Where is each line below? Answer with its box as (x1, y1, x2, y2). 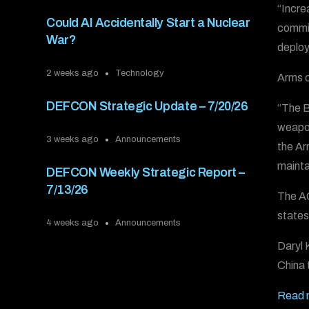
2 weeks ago (46, 68, 99, 79)
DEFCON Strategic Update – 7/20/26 (46, 99, 248, 114)
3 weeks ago (46, 134, 99, 145)
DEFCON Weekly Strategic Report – (46, 166, 245, 180)
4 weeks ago (46, 218, 99, 228)
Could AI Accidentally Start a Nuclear (46, 16, 250, 30)
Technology (115, 68, 165, 79)
